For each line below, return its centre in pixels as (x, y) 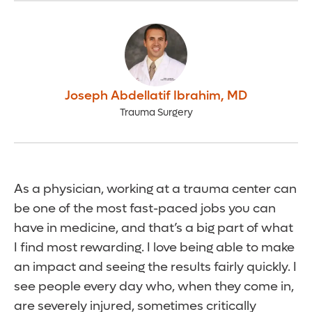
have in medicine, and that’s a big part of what (154, 228)
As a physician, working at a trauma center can (155, 189)
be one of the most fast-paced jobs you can (145, 209)
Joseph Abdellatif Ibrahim (143, 96)
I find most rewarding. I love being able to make (154, 248)
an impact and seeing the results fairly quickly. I (155, 267)
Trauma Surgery (156, 113)
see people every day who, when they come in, (154, 287)
